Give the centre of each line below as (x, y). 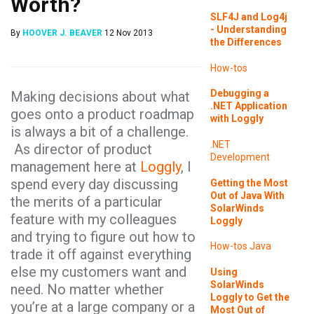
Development (240, 157)
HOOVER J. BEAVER (62, 33)
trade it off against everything (101, 254)
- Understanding (248, 30)
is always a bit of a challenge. (100, 132)
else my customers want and (98, 272)
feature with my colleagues (94, 219)
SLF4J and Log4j (248, 17)
